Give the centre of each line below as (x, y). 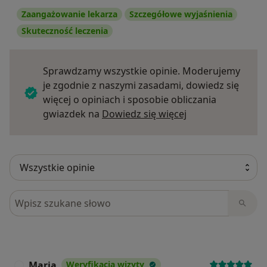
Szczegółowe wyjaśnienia (181, 14)
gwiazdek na (72, 114)
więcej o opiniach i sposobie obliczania (130, 100)
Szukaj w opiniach (52, 197)
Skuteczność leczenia (65, 31)
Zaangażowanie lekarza (69, 14)
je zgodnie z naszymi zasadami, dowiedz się (141, 86)
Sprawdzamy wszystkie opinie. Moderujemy (142, 71)
